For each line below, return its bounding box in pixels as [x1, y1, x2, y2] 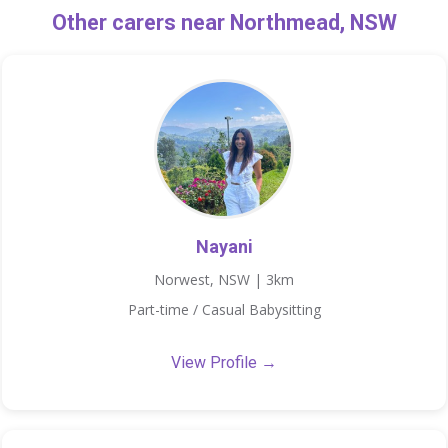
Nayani [195, 236, 253, 257]
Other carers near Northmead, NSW [51, 10, 397, 35]
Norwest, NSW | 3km [154, 270, 294, 289]
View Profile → [171, 353, 277, 372]
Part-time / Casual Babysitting [127, 300, 321, 319]
